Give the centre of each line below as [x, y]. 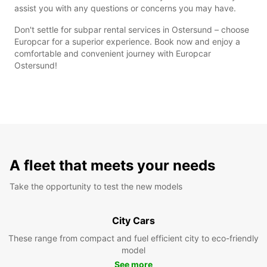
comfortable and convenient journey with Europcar [113, 53]
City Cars [133, 220]
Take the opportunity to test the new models [96, 186]
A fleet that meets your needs [112, 165]
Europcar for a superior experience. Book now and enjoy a [127, 41]
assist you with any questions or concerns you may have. [125, 8]
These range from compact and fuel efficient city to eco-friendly [133, 238]
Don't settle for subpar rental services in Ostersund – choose [132, 29]
